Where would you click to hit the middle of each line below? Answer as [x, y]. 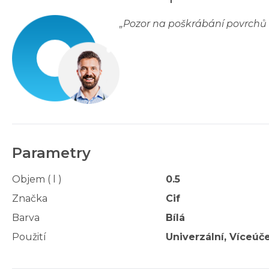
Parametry [51, 153]
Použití [29, 237]
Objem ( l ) [37, 179]
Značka [30, 198]
